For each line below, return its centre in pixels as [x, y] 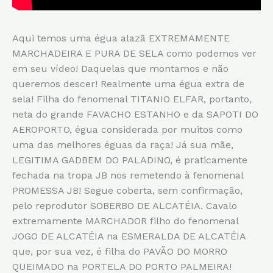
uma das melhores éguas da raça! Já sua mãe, [123, 144]
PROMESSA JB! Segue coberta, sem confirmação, [127, 190]
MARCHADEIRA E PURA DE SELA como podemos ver [134, 53]
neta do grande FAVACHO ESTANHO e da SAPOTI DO [135, 114]
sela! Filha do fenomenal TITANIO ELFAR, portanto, [132, 99]
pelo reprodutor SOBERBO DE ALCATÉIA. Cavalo [125, 205]
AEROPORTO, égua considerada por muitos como [127, 129]
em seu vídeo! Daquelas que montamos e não [120, 68]
